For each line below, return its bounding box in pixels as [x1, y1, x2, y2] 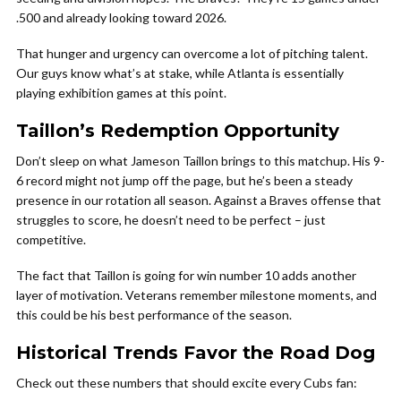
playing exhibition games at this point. [16, 85, 226, 100]
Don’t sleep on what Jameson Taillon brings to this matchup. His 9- [16, 153, 385, 168]
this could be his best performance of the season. [16, 307, 292, 322]
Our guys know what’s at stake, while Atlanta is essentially [16, 65, 344, 81]
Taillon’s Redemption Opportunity [16, 120, 339, 141]
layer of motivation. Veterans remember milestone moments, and [16, 287, 377, 303]
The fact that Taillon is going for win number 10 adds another [16, 268, 356, 283]
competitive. [16, 232, 86, 247]
